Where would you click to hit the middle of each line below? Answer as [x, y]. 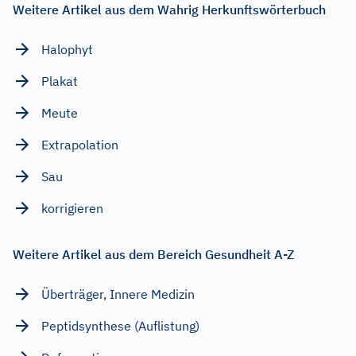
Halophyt [67, 49]
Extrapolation [80, 144]
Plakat [60, 81]
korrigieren [72, 208]
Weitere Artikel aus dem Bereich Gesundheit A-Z [153, 254]
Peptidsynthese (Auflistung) [120, 325]
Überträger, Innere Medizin [118, 294]
